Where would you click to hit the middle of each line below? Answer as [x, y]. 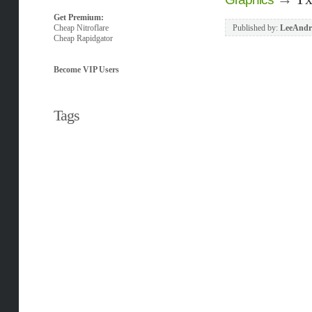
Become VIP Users [86, 70]
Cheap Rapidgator [83, 38]
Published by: [256, 28]
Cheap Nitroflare [81, 28]
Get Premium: [78, 17]
